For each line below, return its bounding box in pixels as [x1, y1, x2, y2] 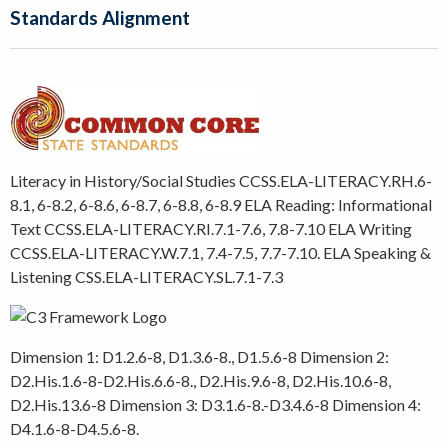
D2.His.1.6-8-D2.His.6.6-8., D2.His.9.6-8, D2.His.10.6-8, [10, 370, 391, 390]
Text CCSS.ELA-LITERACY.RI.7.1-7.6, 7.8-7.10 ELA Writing [10, 218, 412, 238]
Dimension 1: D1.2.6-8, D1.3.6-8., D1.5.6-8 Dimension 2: [10, 346, 389, 366]
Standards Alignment [10, 5, 190, 29]
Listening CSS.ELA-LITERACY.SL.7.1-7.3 [10, 266, 283, 286]
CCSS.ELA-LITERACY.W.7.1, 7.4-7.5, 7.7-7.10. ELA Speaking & [10, 242, 431, 262]
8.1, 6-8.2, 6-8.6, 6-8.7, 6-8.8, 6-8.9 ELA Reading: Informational [10, 194, 432, 214]
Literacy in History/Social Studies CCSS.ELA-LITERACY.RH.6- [10, 170, 432, 190]
